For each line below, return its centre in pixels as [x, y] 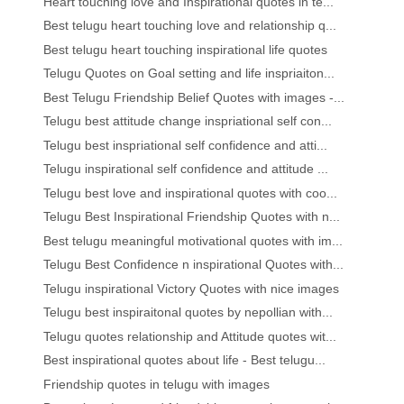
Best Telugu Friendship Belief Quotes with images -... [194, 97]
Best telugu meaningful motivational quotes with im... [193, 240]
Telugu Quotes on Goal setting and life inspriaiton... [189, 73]
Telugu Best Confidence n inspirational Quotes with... [194, 265]
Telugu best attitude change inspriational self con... [188, 121]
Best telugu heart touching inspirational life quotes [186, 49]
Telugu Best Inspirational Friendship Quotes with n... [192, 217]
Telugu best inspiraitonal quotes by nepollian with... [188, 312]
